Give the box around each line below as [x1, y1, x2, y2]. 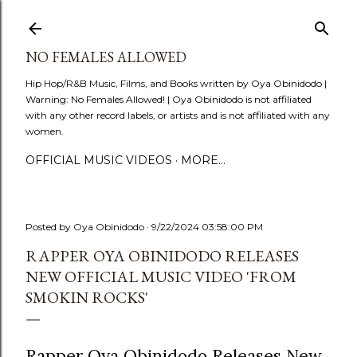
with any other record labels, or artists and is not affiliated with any [25, 109, 330, 121]
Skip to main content [113, 10, 244, 30]
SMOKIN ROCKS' [25, 287, 148, 308]
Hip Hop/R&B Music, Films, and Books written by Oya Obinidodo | [25, 77, 327, 89]
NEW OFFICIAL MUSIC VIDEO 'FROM [25, 266, 296, 287]
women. [25, 125, 64, 137]
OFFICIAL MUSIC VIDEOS [25, 153, 172, 167]
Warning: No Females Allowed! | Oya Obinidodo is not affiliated [25, 93, 312, 105]
